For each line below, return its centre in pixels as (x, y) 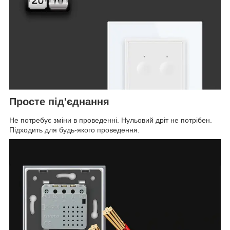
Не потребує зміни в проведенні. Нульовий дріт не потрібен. (111, 120)
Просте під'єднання (59, 102)
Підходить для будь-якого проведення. (74, 130)
